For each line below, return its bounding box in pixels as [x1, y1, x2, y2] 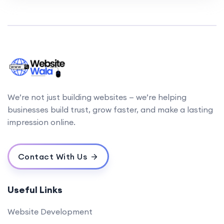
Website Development [7, 206, 92, 217]
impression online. [7, 117, 75, 127]
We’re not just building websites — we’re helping [7, 92, 186, 102]
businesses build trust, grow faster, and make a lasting [7, 104, 213, 115]
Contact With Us [17, 151, 87, 162]
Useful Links [7, 184, 62, 196]
